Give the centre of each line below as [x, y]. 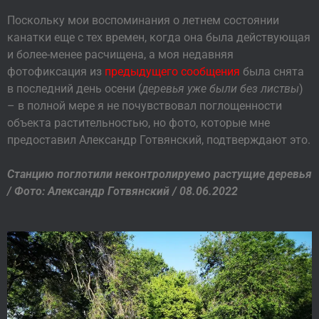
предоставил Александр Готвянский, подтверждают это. [159, 140]
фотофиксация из [56, 72]
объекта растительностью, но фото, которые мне [138, 123]
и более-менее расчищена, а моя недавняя [120, 55]
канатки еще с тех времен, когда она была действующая [159, 38]
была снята [272, 72]
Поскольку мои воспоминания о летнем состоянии [143, 21]
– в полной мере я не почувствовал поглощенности [145, 106]
